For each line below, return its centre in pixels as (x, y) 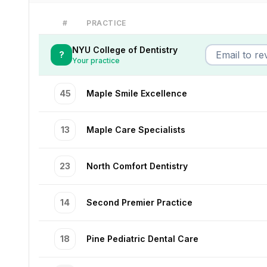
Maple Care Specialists (136, 130)
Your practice (96, 60)
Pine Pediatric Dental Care (142, 239)
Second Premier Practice (139, 202)
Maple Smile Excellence (137, 93)
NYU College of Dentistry (125, 50)
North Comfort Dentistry (137, 166)
